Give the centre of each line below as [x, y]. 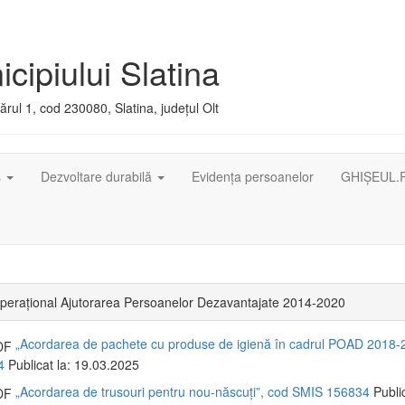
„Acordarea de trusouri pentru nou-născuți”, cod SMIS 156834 [193, 391]
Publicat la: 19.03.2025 [72, 364]
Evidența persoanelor [253, 176]
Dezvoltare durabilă [98, 176]
